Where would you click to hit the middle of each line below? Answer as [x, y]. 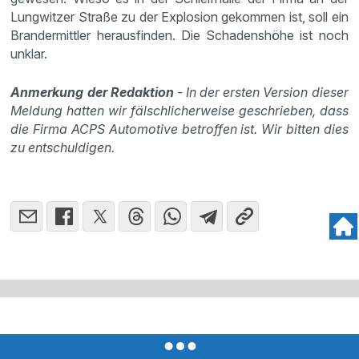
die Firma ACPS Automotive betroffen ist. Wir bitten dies [179, 129]
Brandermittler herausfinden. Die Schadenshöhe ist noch [179, 35]
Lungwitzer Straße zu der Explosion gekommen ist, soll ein [179, 17]
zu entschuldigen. [63, 147]
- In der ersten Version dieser [261, 92]
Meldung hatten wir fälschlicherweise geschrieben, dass [179, 111]
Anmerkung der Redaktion [92, 92]
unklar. [31, 54]
